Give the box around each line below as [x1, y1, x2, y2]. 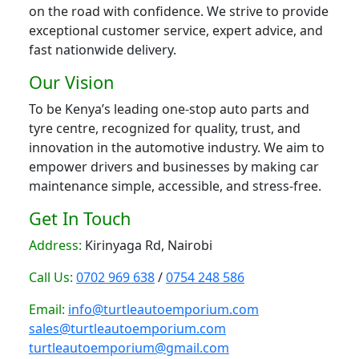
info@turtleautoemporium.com [68, 301, 259, 319]
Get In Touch [29, 207, 131, 231]
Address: [29, 236, 82, 255]
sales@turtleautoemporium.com [29, 320, 226, 338]
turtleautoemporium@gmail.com [29, 339, 229, 357]
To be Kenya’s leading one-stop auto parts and [29, 100, 309, 119]
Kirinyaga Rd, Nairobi [82, 236, 212, 255]
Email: [29, 301, 65, 319]
